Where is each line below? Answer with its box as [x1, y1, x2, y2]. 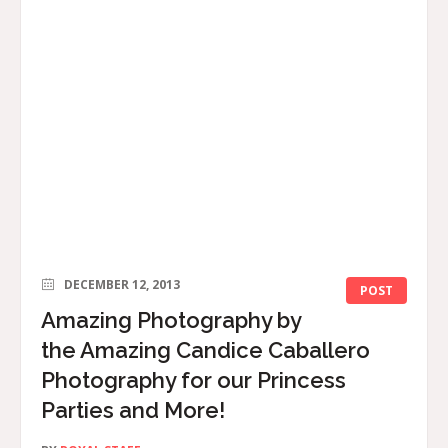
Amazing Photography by [41, 307, 301, 334]
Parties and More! [41, 397, 225, 424]
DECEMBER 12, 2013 [64, 276, 180, 294]
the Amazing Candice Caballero [41, 337, 370, 364]
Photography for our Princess [41, 367, 346, 394]
